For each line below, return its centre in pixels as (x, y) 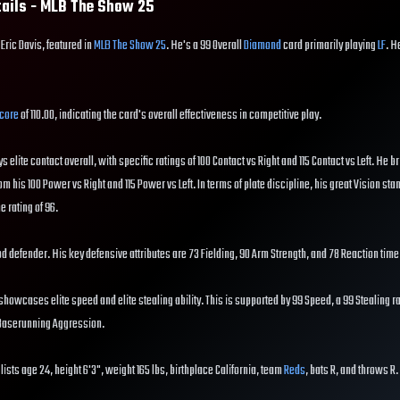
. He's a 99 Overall (205, 46)
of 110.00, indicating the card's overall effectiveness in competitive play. (170, 116)
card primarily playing (329, 46)
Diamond (262, 46)
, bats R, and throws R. (352, 371)
